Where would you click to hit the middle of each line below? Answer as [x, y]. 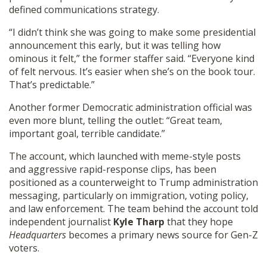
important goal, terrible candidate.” [87, 133]
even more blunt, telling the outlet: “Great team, [116, 120]
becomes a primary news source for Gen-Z [162, 235]
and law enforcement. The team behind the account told [133, 209]
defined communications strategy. [84, 10]
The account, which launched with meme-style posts [125, 156]
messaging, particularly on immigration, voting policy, [129, 195]
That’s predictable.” [52, 85]
